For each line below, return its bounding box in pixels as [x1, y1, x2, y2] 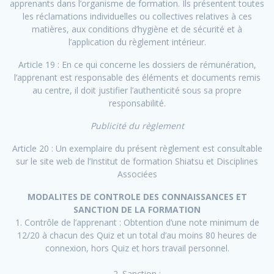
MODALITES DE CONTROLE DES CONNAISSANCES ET [27, 191, 247, 203]
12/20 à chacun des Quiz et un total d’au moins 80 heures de [17, 229, 257, 242]
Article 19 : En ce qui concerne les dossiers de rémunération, [18, 59, 256, 71]
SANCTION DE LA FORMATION [73, 204, 201, 216]
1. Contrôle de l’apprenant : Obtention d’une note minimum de [15, 217, 259, 229]
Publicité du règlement [90, 120, 184, 132]
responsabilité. [108, 97, 166, 109]
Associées [117, 168, 157, 180]
